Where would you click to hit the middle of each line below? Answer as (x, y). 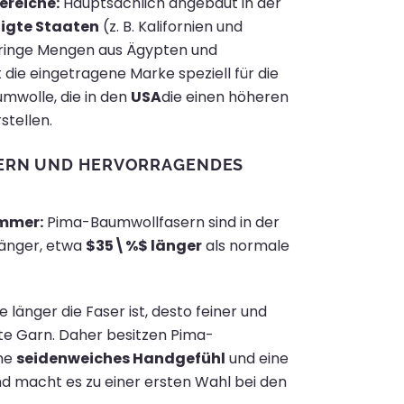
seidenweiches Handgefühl (120, 358)
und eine (257, 358)
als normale (245, 246)
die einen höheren (225, 97)
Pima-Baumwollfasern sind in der (161, 223)
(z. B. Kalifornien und (170, 27)
